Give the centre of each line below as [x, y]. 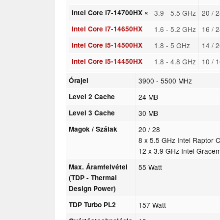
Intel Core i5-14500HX [107, 45]
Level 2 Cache [92, 96]
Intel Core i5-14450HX [107, 61]
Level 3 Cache [92, 112]
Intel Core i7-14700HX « [110, 12]
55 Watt [151, 167]
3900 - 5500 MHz [165, 80]
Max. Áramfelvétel [98, 166]
